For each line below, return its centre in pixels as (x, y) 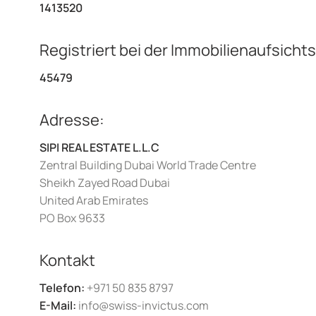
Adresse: (72, 120)
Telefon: (62, 288)
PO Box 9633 (72, 218)
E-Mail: (58, 305)
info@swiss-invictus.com (142, 305)
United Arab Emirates (94, 200)
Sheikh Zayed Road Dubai (105, 183)
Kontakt (67, 260)
